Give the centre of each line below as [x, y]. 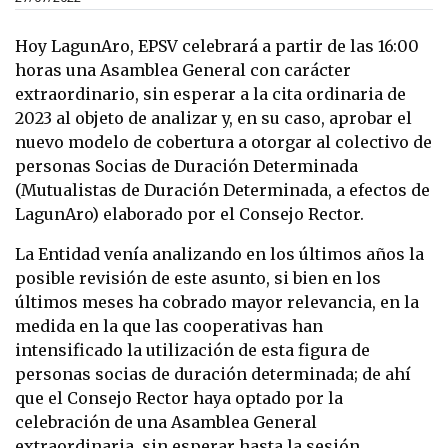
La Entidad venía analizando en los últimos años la [219, 254]
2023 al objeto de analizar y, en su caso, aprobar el [213, 118]
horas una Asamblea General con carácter [183, 70]
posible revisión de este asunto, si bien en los [198, 278]
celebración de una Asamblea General [166, 422]
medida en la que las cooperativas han [169, 326]
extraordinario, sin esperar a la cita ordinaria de [210, 94]
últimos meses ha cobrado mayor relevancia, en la [217, 302]
